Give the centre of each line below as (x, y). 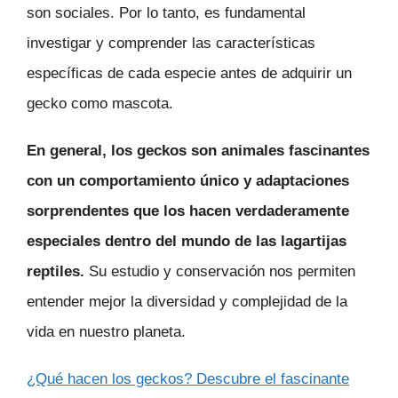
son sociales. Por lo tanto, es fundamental (166, 13)
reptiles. (56, 272)
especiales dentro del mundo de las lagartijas (187, 242)
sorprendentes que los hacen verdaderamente (188, 211)
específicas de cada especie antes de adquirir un (189, 74)
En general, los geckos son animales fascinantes (198, 151)
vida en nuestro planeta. (106, 332)
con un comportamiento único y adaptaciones (188, 181)
